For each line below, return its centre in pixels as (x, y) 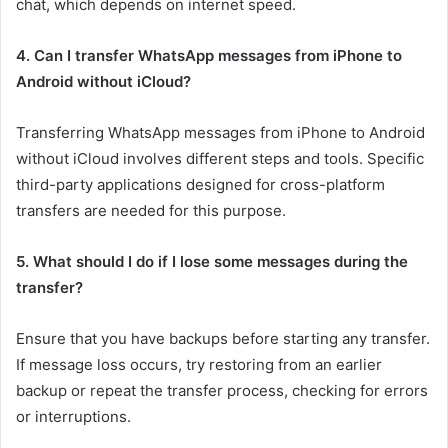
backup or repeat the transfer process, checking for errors (222, 390)
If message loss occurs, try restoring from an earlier (199, 364)
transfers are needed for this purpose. (151, 210)
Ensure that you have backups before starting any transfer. (223, 338)
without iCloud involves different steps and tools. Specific (220, 158)
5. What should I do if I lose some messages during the (212, 261)
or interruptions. (73, 416)
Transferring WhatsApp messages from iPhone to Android (220, 132)
